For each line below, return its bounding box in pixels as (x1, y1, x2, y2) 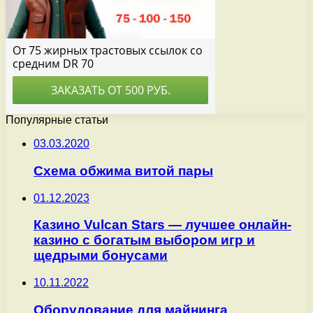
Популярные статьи (6, 114, 108, 126)
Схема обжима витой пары (34, 163, 213, 179)
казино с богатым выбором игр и (34, 233, 255, 248)
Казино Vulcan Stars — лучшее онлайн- (34, 217, 291, 233)
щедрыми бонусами (34, 248, 168, 263)
